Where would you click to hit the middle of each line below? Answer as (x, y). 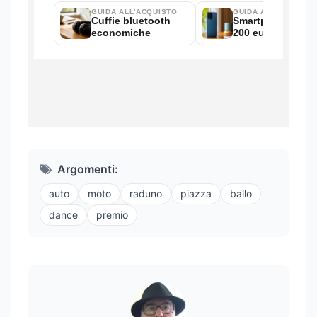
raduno (146, 194)
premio (112, 215)
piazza (196, 194)
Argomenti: (88, 169)
